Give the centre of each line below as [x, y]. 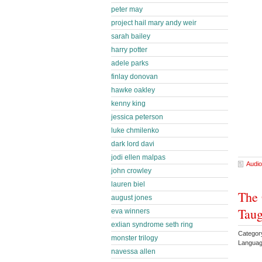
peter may [127, 9]
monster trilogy [135, 238]
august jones [132, 198]
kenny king [128, 104]
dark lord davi [133, 144]
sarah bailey [131, 36]
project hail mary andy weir [154, 23]
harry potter [129, 50]
